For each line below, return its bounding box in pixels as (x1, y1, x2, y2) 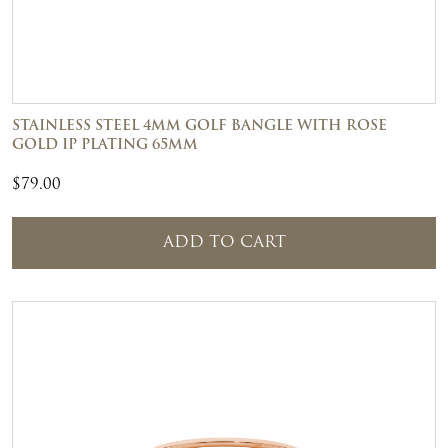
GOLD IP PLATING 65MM (12, 137, 198, 153)
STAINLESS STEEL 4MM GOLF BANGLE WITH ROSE (12, 118, 387, 134)
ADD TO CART (162, 234, 286, 251)
